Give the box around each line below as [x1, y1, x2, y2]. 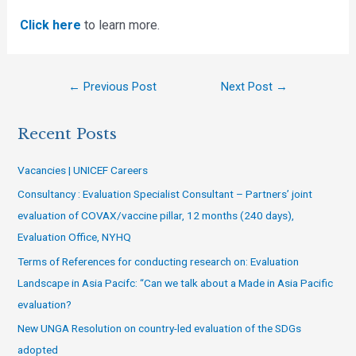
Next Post [221, 79, 277, 94]
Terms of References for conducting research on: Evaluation [17, 254, 300, 268]
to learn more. [80, 17, 160, 33]
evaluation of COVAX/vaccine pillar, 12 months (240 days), [17, 209, 295, 222]
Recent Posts [17, 123, 118, 143]
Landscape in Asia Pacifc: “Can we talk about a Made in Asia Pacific [17, 276, 334, 289]
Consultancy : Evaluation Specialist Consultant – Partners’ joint [17, 188, 313, 201]
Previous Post [79, 79, 157, 94]
